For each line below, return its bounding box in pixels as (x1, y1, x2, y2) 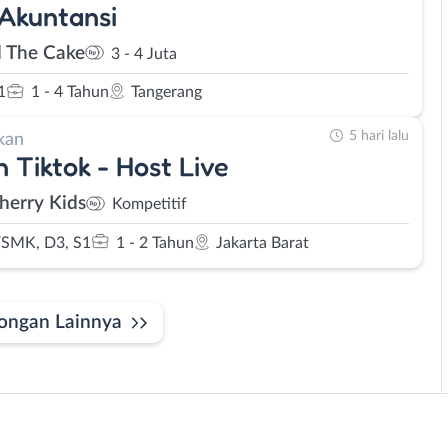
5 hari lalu (349, 129, 409, 143)
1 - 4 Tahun (31, 84, 109, 100)
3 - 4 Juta (111, 45, 177, 62)
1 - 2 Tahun (116, 234, 194, 251)
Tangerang (131, 84, 202, 100)
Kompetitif (112, 196, 187, 212)
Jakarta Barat (216, 234, 309, 251)
